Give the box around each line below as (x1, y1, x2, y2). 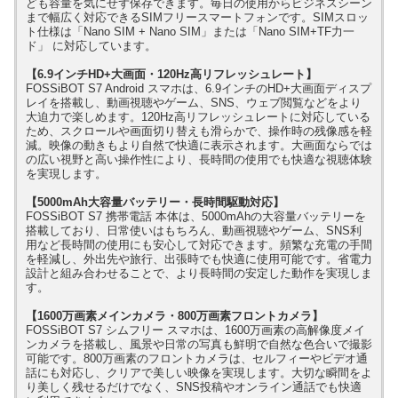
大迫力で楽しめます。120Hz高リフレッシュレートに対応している (26, 109, 370, 123)
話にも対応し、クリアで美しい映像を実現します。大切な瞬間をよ (26, 365, 372, 379)
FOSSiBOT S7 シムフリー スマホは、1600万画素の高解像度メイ (26, 322, 365, 337)
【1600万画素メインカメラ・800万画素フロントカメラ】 (26, 308, 323, 322)
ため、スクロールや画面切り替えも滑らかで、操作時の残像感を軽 (26, 123, 372, 138)
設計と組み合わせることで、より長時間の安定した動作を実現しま (26, 266, 372, 280)
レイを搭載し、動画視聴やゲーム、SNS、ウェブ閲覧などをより (26, 95, 362, 109)
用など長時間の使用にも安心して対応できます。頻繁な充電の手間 (26, 237, 372, 251)
